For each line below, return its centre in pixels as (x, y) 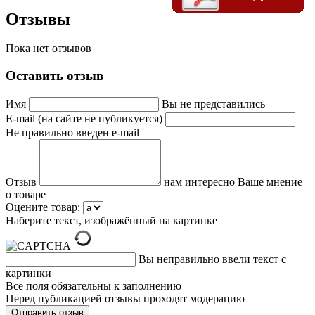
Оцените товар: (43, 207)
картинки (28, 273)
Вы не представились (213, 103)
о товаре (26, 194)
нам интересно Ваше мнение (233, 181)
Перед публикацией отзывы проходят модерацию (125, 298)
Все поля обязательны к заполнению (94, 285)
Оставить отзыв (54, 76)
